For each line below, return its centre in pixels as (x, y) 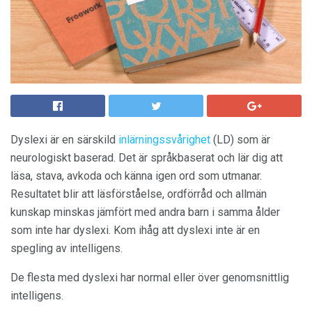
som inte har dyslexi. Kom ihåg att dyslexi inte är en (135, 230)
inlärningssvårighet (164, 140)
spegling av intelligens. (67, 248)
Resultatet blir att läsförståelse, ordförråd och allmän (139, 194)
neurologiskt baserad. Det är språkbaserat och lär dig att (147, 158)
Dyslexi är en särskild (64, 140)
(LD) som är (240, 140)
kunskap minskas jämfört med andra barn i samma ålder (145, 212)
